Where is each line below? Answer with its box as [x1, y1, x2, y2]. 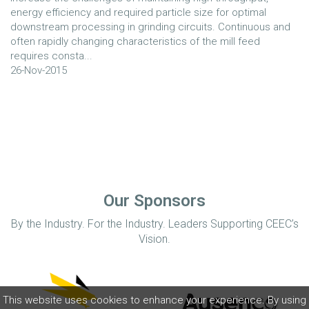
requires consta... [10, 50, 92, 62]
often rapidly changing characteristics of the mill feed [10, 35, 260, 48]
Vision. [139, 232, 170, 246]
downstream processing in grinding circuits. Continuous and [10, 21, 290, 33]
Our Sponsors [103, 191, 206, 210]
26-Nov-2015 [10, 64, 67, 77]
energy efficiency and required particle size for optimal [10, 6, 266, 19]
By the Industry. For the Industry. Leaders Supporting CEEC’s [10, 217, 299, 230]
